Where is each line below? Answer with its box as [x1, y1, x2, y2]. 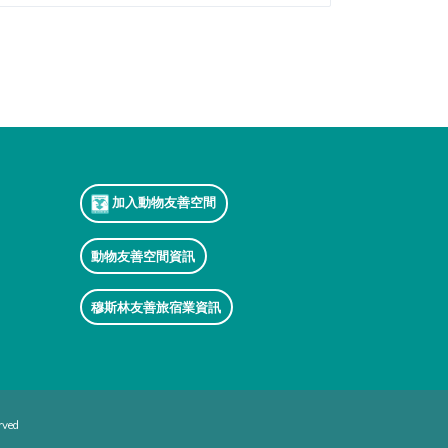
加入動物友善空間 [109, 193, 217, 211]
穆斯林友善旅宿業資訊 [91, 298, 222, 316]
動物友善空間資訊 [91, 247, 196, 265]
